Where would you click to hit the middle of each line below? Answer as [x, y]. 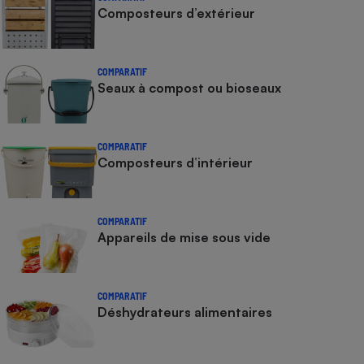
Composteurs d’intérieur [175, 162]
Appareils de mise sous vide [184, 237]
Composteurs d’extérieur [176, 13]
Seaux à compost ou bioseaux [189, 87]
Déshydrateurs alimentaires [185, 312]
